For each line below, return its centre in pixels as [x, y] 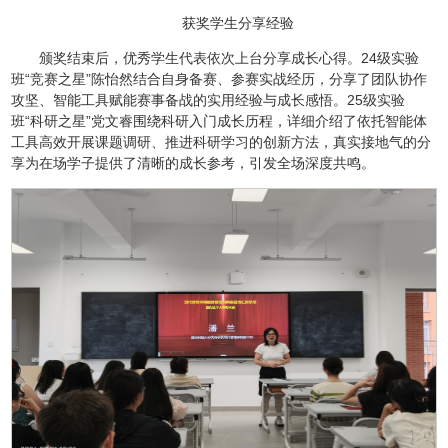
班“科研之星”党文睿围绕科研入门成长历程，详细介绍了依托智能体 [219, 121]
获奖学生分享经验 [238, 23]
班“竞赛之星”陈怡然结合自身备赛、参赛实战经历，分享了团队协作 [219, 79]
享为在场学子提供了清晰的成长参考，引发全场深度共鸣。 [193, 163]
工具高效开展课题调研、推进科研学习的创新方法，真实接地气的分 [221, 142]
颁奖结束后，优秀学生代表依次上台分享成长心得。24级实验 [229, 58]
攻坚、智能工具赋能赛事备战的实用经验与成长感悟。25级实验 [208, 100]
